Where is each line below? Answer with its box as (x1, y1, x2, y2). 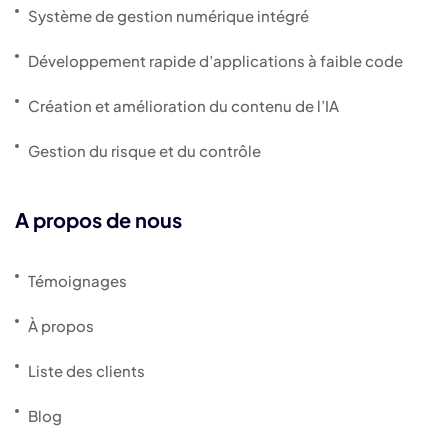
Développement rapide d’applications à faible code (28, 51, 403, 71)
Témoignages (28, 271, 127, 291)
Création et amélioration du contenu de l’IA (28, 96, 339, 116)
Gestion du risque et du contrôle (28, 141, 261, 161)
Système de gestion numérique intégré (28, 6, 309, 26)
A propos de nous (15, 207, 182, 233)
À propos (28, 316, 94, 336)
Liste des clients (28, 361, 145, 381)
